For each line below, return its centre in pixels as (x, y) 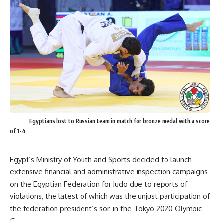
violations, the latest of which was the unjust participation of (110, 196)
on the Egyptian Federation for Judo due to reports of (98, 184)
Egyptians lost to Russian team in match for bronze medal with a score (120, 121)
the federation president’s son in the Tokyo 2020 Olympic (106, 208)
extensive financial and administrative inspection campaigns (109, 171)
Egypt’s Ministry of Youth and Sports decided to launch (101, 159)
